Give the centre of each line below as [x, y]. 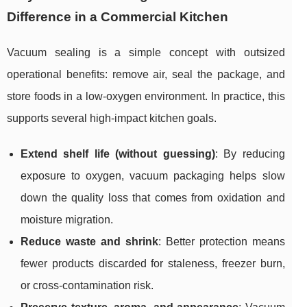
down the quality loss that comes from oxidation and [153, 198]
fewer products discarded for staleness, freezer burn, [153, 264]
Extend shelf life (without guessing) [118, 154]
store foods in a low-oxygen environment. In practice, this [146, 97]
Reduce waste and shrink [89, 242]
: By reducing [250, 154]
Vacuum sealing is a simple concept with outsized [146, 53]
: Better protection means [221, 242]
